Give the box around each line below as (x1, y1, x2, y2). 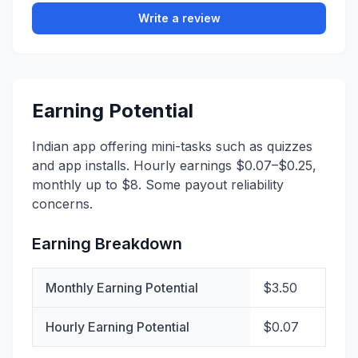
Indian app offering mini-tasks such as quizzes (32, 138, 312, 154)
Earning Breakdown (32, 234, 182, 253)
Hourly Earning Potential (46, 319, 189, 335)
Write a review (137, 11, 221, 25)
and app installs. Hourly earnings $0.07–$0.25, (32, 157, 316, 173)
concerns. (32, 196, 93, 212)
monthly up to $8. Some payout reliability (32, 177, 284, 193)
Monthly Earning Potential (46, 280, 198, 296)
